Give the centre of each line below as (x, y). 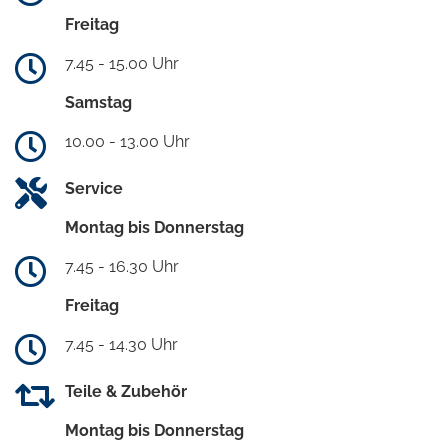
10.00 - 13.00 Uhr (127, 142)
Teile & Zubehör (126, 392)
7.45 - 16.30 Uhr (122, 267)
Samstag (98, 103)
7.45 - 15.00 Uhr (122, 64)
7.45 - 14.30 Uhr (121, 345)
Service (94, 189)
